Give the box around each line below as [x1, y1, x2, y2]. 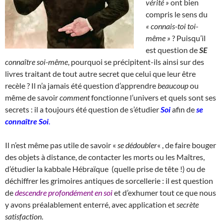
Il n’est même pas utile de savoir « [5, 140, 117, 150]
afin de [170, 104, 196, 114]
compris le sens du [146, 9, 208, 19]
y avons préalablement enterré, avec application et [5, 199, 176, 209]
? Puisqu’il [170, 33, 206, 43]
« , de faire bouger [157, 140, 216, 150]
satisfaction [5, 211, 42, 221]
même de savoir [5, 92, 59, 102]
